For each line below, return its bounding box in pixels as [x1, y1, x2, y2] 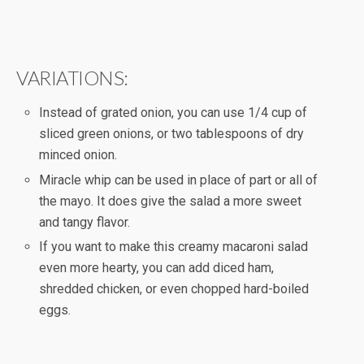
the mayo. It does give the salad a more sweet [39, 193, 302, 209]
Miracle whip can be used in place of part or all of [39, 171, 318, 188]
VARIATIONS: [16, 66, 128, 90]
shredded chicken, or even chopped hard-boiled [39, 280, 310, 297]
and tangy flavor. [39, 214, 131, 230]
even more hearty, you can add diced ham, [39, 259, 275, 275]
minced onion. [39, 147, 118, 163]
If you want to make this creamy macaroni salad [39, 238, 309, 254]
